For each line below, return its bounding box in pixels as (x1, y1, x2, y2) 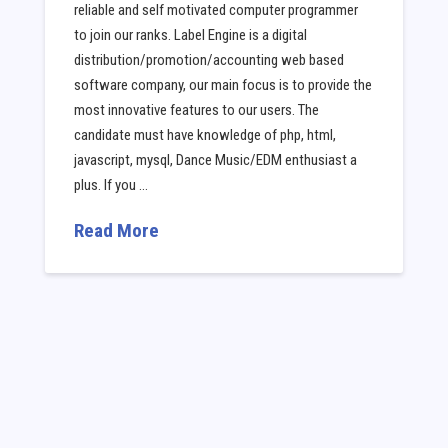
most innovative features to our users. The (74, 101, 320, 120)
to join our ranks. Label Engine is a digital (74, 26, 308, 45)
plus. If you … (74, 176, 149, 195)
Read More (74, 219, 160, 243)
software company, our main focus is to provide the (74, 76, 373, 95)
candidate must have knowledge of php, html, (74, 126, 337, 145)
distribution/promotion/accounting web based (74, 51, 345, 70)
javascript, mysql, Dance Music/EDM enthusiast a (74, 151, 358, 170)
